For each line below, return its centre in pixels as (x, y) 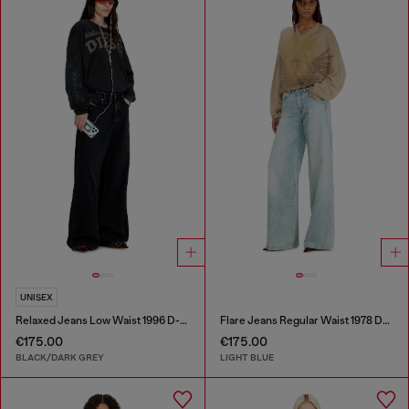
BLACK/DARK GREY (60, 357)
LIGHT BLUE (246, 357)
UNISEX (37, 297)
